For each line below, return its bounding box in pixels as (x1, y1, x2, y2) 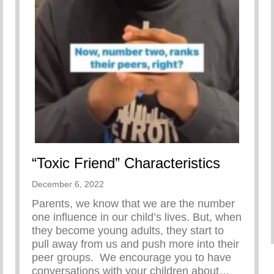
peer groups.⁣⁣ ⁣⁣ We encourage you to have (32, 251, 231, 264)
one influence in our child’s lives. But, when (32, 210, 242, 223)
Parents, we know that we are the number (32, 197, 235, 210)
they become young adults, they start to (32, 224, 224, 237)
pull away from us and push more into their (32, 237, 239, 250)
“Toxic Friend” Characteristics (32, 154, 220, 171)
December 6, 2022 (32, 179, 104, 189)
